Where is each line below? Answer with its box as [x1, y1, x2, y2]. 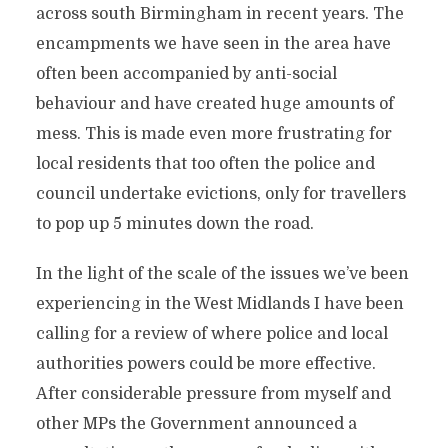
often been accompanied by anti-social [35, 65, 337, 83]
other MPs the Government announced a [35, 415, 357, 433]
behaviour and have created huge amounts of [35, 95, 394, 113]
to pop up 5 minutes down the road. [35, 215, 314, 233]
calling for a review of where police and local [35, 325, 388, 343]
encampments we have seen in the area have [35, 35, 391, 53]
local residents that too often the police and [35, 155, 375, 173]
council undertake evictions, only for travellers [35, 185, 406, 203]
